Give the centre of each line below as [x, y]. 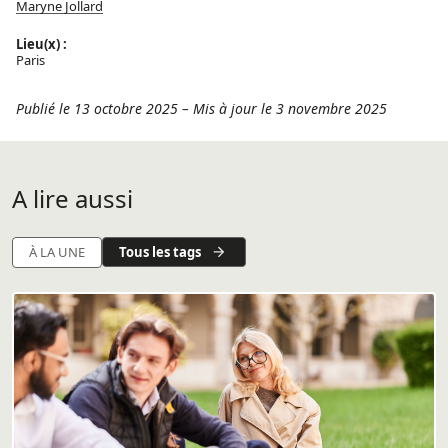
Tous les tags [160, 251]
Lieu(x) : [41, 44]
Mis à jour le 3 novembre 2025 [290, 109]
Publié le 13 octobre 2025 [97, 109]
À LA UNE [57, 252]
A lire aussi [72, 199]
